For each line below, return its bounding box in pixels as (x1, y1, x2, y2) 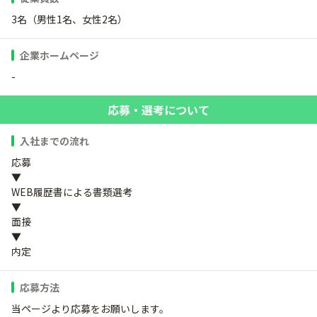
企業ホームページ (20, 48, 99, 63)
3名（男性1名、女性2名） (11, 12, 127, 27)
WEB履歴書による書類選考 (11, 185, 132, 200)
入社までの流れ (20, 134, 89, 149)
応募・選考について (108, 101, 209, 119)
